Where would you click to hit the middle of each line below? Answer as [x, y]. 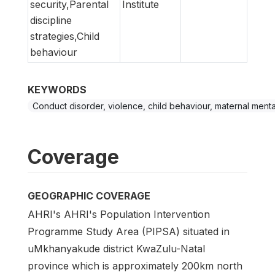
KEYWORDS [57, 89]
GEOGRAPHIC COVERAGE [89, 196]
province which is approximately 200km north [135, 265]
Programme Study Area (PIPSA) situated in [129, 231]
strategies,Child [65, 36]
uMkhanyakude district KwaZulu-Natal [116, 248]
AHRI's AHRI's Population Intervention [119, 214]
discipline [51, 20]
